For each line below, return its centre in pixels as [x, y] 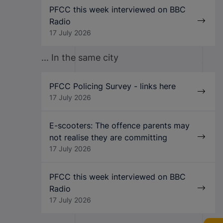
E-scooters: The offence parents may [119, 125]
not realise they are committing [108, 137]
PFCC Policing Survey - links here [112, 86]
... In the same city [80, 57]
